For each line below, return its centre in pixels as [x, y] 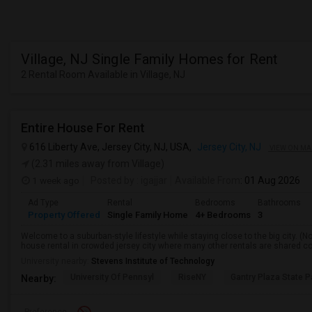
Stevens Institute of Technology [153, 261]
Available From [208, 180]
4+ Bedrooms [223, 215]
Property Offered [64, 215]
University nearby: [56, 261]
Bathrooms [279, 203]
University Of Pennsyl [112, 277]
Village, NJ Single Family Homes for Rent [149, 59]
